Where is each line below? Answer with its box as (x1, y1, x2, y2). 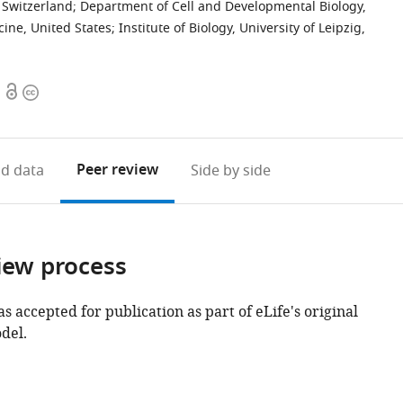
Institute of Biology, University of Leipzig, (119, 19, 365, 38)
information (22, 103, 104, 125)
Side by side (190, 160, 271, 182)
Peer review (76, 159, 158, 183)
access (4, 103, 47, 125)
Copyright (22, 82, 90, 103)
